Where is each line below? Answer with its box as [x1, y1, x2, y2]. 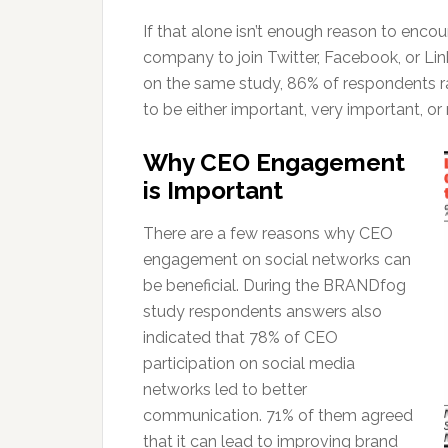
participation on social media [143, 354, 355, 373]
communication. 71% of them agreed [143, 406, 413, 425]
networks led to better [143, 380, 307, 399]
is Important [143, 176, 283, 205]
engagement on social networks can [143, 250, 411, 269]
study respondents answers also [143, 302, 382, 321]
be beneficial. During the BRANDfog [143, 276, 406, 295]
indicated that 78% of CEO [143, 328, 338, 347]
